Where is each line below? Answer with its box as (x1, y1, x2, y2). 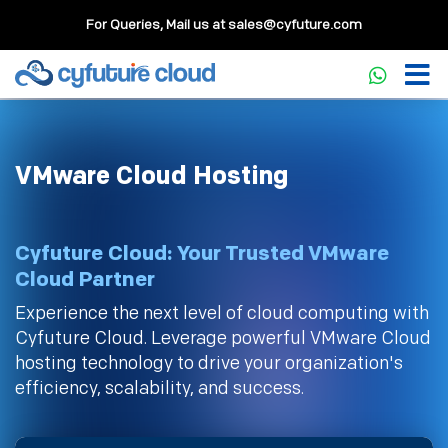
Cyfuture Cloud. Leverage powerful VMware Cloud (15, 328, 431, 349)
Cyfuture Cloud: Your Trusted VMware (15, 241, 389, 266)
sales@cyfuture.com (228, 16, 362, 33)
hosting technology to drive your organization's (15, 353, 403, 374)
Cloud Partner (15, 267, 155, 292)
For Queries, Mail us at (86, 16, 228, 33)
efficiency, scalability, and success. (15, 378, 304, 399)
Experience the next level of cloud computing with (15, 303, 429, 324)
